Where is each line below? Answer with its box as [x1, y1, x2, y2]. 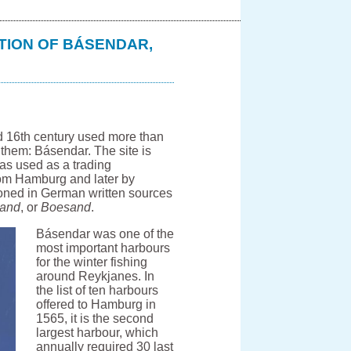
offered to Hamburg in [36, 298, 157, 312]
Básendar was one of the [36, 227, 175, 241]
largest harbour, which [36, 326, 159, 340]
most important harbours [36, 241, 171, 255]
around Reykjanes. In [36, 270, 155, 284]
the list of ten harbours [36, 284, 159, 298]
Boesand [41, 201, 92, 215]
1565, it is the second [36, 312, 154, 326]
